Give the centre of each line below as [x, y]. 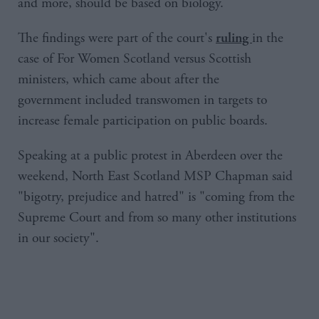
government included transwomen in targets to [142, 100]
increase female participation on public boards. [143, 120]
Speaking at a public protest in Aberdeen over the [150, 155]
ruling [234, 37]
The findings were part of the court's [117, 38]
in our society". [58, 238]
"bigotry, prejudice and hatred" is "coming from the [156, 197]
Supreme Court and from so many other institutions [157, 217]
